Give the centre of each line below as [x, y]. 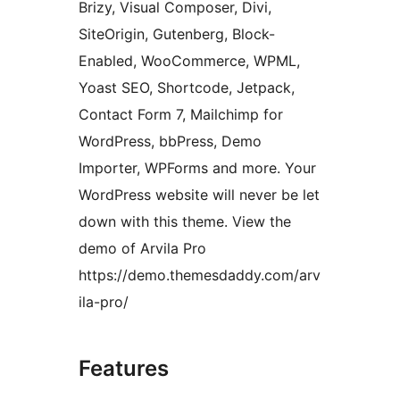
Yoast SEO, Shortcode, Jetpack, [187, 88]
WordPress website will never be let [199, 195]
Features [124, 369]
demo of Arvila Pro [142, 249]
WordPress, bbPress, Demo [170, 142]
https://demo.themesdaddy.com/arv [200, 275]
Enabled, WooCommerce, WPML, [189, 61]
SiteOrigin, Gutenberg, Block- [177, 34]
